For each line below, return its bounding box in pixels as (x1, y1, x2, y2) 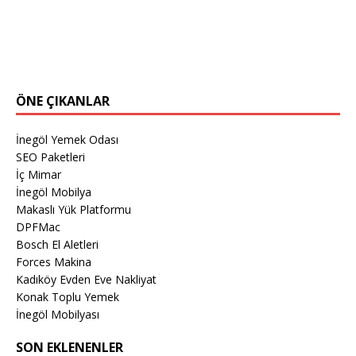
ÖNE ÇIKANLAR (16, 91, 110, 110)
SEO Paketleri (16, 149, 85, 164)
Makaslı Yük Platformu (16, 201, 131, 217)
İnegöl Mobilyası (16, 306, 99, 322)
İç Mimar (16, 166, 61, 182)
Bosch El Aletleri (16, 236, 99, 252)
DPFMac (16, 219, 60, 234)
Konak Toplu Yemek (16, 288, 119, 304)
